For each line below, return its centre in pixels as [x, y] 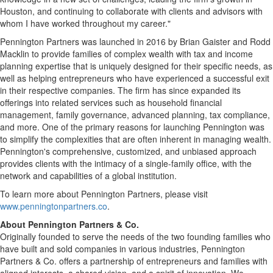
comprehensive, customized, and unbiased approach [153, 151]
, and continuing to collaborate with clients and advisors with [147, 11]
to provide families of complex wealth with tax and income [141, 54]
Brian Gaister [205, 41]
